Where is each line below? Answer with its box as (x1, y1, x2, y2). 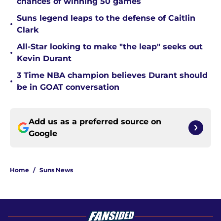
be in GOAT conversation (17, 82, 119, 92)
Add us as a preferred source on (29, 117, 161, 127)
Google (29, 129, 57, 139)
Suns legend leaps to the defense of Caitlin (17, 13, 195, 23)
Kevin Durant (17, 54, 72, 64)
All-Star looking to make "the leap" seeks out (17, 42, 203, 52)
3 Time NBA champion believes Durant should (17, 71, 208, 80)
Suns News (39, 166, 73, 174)
